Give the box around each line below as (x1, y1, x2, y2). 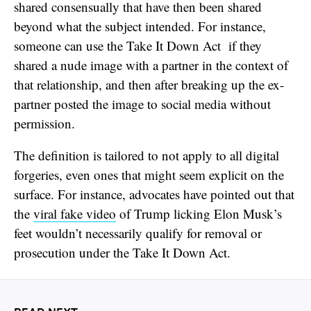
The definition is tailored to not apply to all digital (14, 146, 279, 164)
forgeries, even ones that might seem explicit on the (14, 165, 284, 183)
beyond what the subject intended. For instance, (14, 17, 266, 35)
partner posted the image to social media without (14, 94, 271, 112)
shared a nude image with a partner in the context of (14, 56, 288, 74)
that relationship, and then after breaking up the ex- (14, 75, 284, 93)
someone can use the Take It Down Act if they (14, 36, 262, 54)
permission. (14, 114, 75, 132)
